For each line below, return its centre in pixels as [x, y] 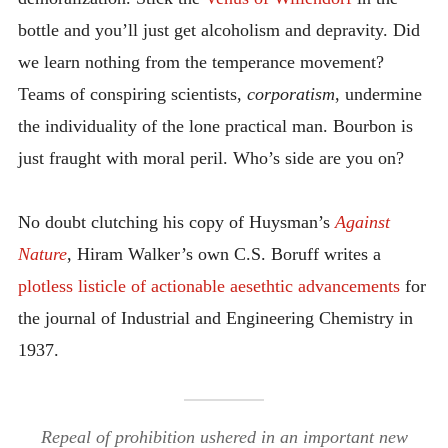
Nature [42, 254]
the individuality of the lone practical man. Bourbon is [215, 125]
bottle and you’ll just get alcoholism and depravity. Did [218, 29]
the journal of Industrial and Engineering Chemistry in [215, 318]
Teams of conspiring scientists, [132, 93]
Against [362, 222]
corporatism [290, 93]
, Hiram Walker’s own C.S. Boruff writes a [223, 254]
